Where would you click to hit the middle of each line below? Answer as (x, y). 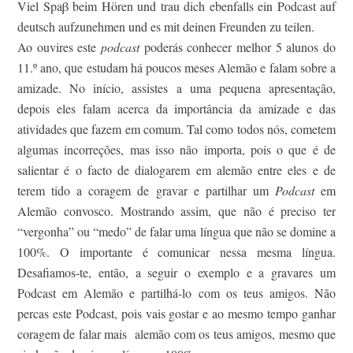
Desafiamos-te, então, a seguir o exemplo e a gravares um (176, 273)
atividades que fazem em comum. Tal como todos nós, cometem (176, 129)
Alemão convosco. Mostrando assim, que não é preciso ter (176, 211)
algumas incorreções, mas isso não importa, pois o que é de (176, 150)
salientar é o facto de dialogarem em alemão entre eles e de (176, 170)
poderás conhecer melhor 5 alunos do (238, 47)
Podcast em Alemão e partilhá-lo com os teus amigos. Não (176, 293)
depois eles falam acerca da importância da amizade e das (176, 109)
